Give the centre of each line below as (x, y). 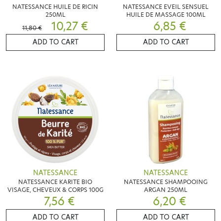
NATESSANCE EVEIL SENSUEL (166, 6)
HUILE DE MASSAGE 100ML (166, 14)
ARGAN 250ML (166, 190)
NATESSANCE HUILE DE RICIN (55, 6)
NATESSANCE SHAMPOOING (166, 182)
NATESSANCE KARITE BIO (55, 182)
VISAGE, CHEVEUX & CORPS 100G (55, 190)
